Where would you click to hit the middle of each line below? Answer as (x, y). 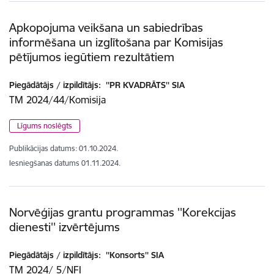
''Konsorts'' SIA (134, 255)
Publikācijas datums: (43, 148)
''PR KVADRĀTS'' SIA (144, 85)
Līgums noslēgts (45, 125)
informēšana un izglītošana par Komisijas (116, 42)
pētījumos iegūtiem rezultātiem (92, 57)
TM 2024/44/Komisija (57, 99)
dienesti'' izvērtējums (65, 227)
